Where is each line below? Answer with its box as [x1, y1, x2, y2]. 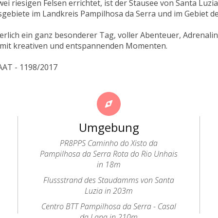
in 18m [97, 159, 121, 170]
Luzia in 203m [85, 185, 133, 196]
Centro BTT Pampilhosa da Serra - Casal [41, 201, 177, 212]
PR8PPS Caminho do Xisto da [60, 138, 158, 148]
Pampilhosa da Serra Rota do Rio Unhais [40, 148, 178, 159]
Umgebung [78, 119, 139, 135]
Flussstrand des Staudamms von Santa [43, 175, 175, 185]
